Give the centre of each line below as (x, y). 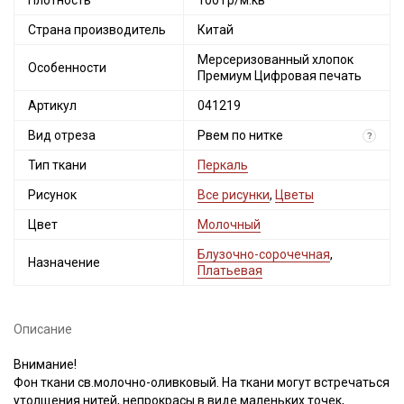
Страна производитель (97, 30)
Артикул (52, 106)
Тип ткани (57, 165)
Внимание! (45, 364)
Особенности (67, 68)
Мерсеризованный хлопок (275, 60)
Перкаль (223, 165)
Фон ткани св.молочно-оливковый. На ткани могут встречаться (202, 382)
